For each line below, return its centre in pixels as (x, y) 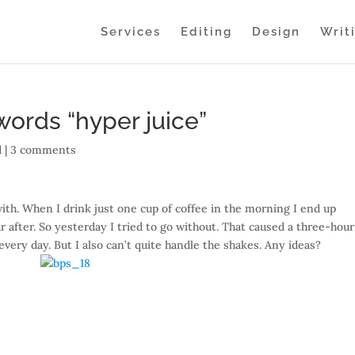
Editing (206, 32)
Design (276, 32)
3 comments (44, 150)
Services (130, 32)
